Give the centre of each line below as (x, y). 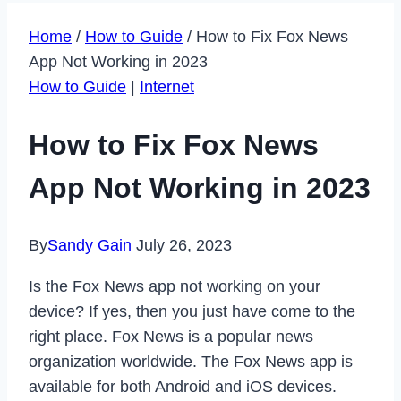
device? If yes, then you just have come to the (192, 312)
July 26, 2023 (184, 246)
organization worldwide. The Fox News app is (191, 362)
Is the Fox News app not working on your (175, 287)
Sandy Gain (90, 246)
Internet (167, 87)
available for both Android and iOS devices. (183, 387)
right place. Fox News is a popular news (171, 337)
